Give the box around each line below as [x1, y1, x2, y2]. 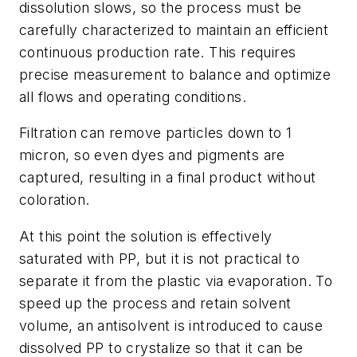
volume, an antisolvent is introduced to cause [19, 317, 323, 335]
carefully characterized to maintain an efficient [19, 21, 329, 38]
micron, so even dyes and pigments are [19, 147, 285, 164]
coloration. [19, 191, 90, 209]
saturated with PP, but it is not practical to [19, 250, 300, 268]
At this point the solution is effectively [19, 228, 273, 245]
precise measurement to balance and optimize [19, 65, 331, 83]
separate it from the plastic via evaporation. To [19, 273, 333, 290]
